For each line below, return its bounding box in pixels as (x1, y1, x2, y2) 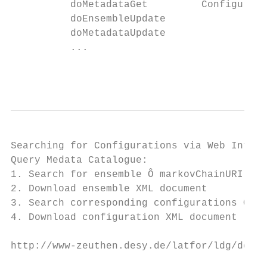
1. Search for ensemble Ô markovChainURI (11, 169, 243, 180)
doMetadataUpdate (11, 28, 166, 39)
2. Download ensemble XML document (11, 184, 207, 194)
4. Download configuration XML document (11, 212, 237, 223)
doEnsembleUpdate (11, 14, 166, 24)
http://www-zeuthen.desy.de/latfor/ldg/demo (11, 241, 261, 252)
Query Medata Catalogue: (11, 155, 148, 166)
